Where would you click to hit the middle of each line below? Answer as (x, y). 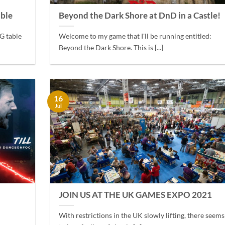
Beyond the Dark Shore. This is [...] (111, 48)
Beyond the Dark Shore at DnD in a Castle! (140, 16)
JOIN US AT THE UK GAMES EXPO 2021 (136, 195)
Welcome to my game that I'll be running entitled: (135, 36)
